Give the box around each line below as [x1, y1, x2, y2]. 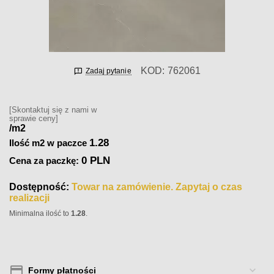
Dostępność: [9, 182, 70, 192]
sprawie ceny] [9, 114, 59, 123]
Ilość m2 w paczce [9, 138, 87, 148]
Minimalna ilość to [9, 209, 72, 218]
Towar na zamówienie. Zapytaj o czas [72, 182, 243, 192]
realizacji [9, 193, 50, 203]
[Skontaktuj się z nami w [9, 105, 97, 114]
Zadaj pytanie [86, 66, 131, 75]
